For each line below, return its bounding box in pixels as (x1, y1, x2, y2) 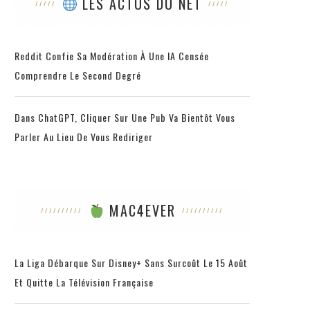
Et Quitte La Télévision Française (15, 274, 154, 289)
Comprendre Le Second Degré (15, 67, 141, 82)
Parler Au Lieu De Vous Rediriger (15, 129, 153, 144)
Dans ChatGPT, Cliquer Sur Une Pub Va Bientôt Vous (15, 109, 235, 125)
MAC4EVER (104, 199, 176, 221)
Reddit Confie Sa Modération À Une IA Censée (15, 48, 209, 63)
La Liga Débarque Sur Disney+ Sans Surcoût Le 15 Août (15, 255, 248, 270)
